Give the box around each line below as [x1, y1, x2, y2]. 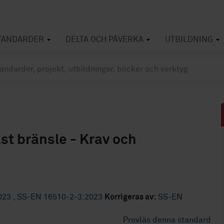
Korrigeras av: [104, 193, 156, 201]
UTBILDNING [165, 35, 213, 43]
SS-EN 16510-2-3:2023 [17, 193, 104, 201]
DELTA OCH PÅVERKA [65, 35, 143, 43]
